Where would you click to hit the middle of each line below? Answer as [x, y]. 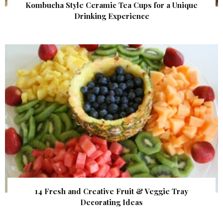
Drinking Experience [111, 16]
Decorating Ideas [111, 202]
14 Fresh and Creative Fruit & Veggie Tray [111, 191]
